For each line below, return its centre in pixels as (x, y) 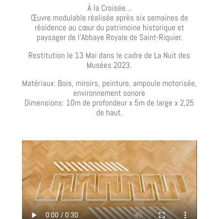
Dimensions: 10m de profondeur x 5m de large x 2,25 (109, 102)
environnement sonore (109, 93)
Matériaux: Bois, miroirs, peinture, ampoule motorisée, (109, 83)
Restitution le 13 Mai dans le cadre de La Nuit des (109, 55)
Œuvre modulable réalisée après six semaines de (109, 17)
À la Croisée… (109, 8)
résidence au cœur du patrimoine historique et (109, 27)
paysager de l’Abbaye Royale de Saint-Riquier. (109, 37)
